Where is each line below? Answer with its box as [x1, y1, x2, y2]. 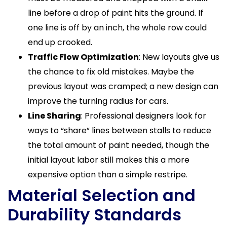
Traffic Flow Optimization [28, 51, 139, 63]
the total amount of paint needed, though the [28, 139, 209, 152]
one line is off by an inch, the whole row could [28, 22, 207, 34]
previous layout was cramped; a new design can [28, 81, 218, 93]
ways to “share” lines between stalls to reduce [28, 125, 211, 137]
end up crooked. [28, 36, 92, 49]
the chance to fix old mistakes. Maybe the [28, 66, 194, 78]
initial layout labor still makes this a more [28, 154, 190, 166]
